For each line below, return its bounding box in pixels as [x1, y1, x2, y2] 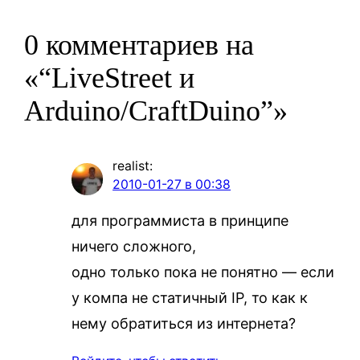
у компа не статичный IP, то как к [71, 289, 308, 307]
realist [112, 158, 150, 174]
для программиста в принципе [71, 212, 288, 230]
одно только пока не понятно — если [71, 264, 334, 281]
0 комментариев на [24, 29, 255, 62]
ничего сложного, [71, 238, 196, 256]
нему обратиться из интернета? [71, 315, 296, 333]
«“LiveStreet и [24, 62, 195, 95]
